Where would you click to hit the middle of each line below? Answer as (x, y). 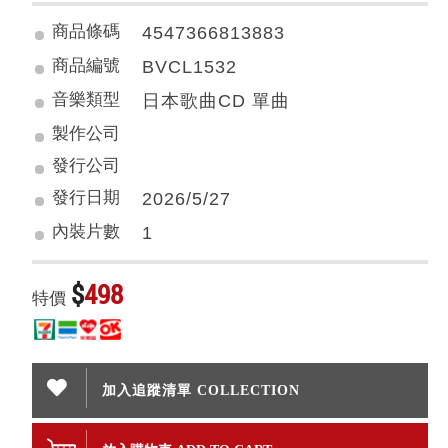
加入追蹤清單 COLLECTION (201, 390)
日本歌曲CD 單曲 (216, 101)
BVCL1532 (190, 67)
